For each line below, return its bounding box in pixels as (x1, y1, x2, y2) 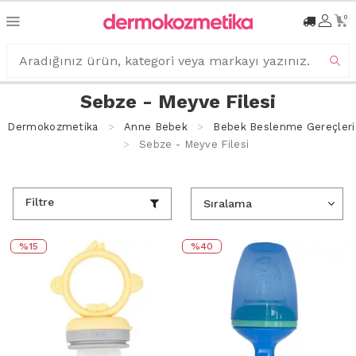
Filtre (25, 195, 54, 209)
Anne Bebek (124, 120, 188, 133)
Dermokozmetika (7, 120, 99, 133)
